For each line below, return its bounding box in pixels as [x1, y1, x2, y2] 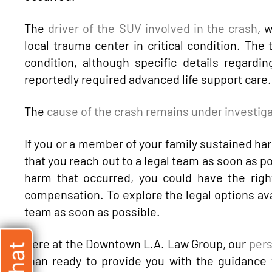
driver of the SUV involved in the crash [48, 20, 258, 35]
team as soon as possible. [24, 203, 160, 219]
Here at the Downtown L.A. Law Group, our [24, 236, 249, 251]
